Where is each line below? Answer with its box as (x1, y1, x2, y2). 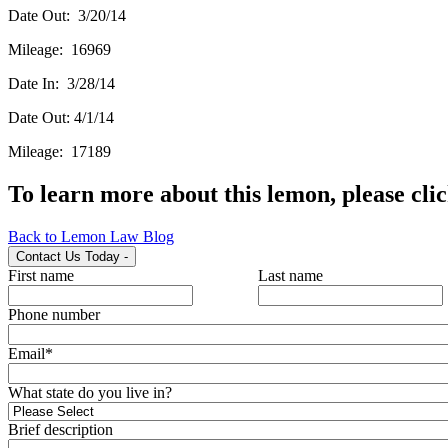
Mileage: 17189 (8, 142, 111, 160)
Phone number (8, 305, 100, 323)
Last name (258, 266, 323, 284)
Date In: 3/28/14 (8, 74, 115, 92)
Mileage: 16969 (8, 40, 111, 58)
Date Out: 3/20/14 (8, 6, 126, 24)
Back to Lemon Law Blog (8, 227, 174, 245)
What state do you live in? (8, 383, 172, 401)
